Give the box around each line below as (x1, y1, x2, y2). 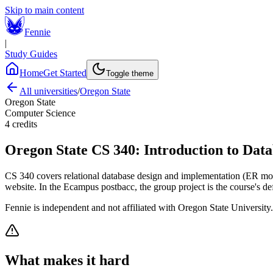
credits (12, 119, 37, 129)
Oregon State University (178, 202, 271, 213)
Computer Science (5, 108, 76, 118)
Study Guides (5, 49, 57, 59)
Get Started (43, 68, 87, 78)
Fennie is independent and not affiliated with (5, 202, 178, 213)
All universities (19, 86, 77, 96)
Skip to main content (5, 5, 84, 15)
